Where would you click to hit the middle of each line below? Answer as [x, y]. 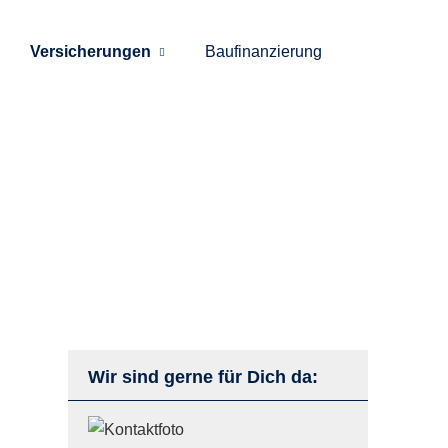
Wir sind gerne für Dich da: [203, 377]
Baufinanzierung [263, 51]
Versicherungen [90, 51]
